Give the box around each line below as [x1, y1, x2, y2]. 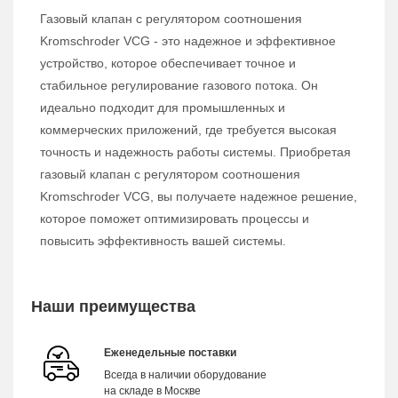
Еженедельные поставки [104, 346, 236, 360]
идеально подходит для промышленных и [40, 100, 285, 115]
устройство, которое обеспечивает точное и [40, 56, 296, 71]
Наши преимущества [31, 298, 195, 316]
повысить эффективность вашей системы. [40, 234, 286, 249]
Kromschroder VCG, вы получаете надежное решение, [40, 189, 357, 204]
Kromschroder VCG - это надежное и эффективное [40, 34, 336, 49]
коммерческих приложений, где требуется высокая [40, 123, 337, 138]
